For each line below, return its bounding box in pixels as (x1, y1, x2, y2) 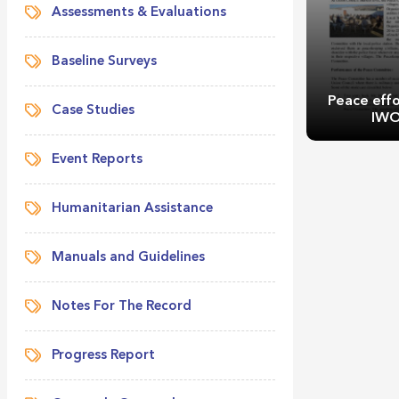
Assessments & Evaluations (51, 6, 226, 20)
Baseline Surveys (51, 55, 157, 69)
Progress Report (51, 349, 155, 362)
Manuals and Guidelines (51, 251, 205, 265)
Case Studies (51, 104, 134, 118)
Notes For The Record (51, 300, 191, 313)
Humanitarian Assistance (51, 202, 213, 216)
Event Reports (51, 153, 142, 167)
